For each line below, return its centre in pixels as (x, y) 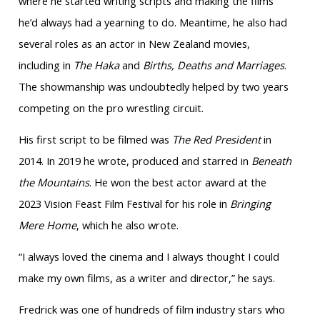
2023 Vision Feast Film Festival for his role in (124, 204)
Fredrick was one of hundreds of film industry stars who (151, 310)
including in (46, 65)
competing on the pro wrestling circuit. (111, 108)
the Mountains (54, 182)
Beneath (271, 161)
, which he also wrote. (127, 225)
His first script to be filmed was (95, 140)
